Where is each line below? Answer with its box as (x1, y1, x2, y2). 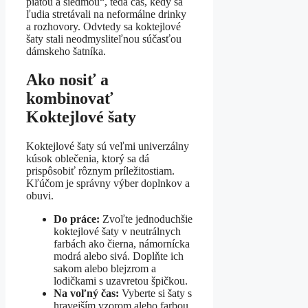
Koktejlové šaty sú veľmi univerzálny (26, 140, 189, 153)
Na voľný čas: (54, 287, 119, 300)
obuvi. (26, 190, 54, 202)
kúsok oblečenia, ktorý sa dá (26, 153, 149, 165)
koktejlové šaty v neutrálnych (54, 225, 181, 238)
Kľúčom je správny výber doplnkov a (26, 177, 190, 190)
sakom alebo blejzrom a (54, 263, 156, 275)
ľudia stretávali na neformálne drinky (26, 8, 186, 20)
